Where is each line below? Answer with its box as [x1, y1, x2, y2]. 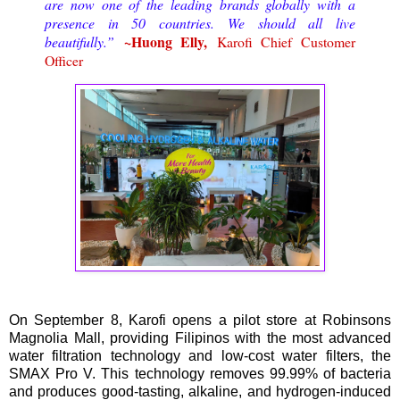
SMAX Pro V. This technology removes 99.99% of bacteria [9, 366, 391, 382]
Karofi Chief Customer [207, 31, 356, 51]
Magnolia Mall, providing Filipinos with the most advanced [9, 330, 391, 346]
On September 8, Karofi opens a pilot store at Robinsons [9, 312, 391, 329]
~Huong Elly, [123, 30, 208, 52]
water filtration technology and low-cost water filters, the [9, 348, 391, 364]
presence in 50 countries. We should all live [45, 12, 355, 32]
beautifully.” [45, 31, 124, 51]
